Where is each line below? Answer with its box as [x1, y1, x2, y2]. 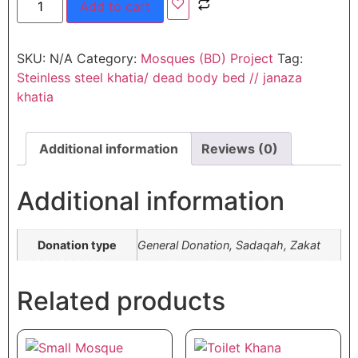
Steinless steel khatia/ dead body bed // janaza [17, 69, 302, 86]
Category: [77, 50, 141, 66]
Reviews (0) [201, 140, 278, 157]
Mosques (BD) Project [141, 50, 273, 66]
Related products [17, 284, 225, 316]
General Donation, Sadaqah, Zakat [137, 237, 320, 252]
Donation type [38, 237, 117, 252]
